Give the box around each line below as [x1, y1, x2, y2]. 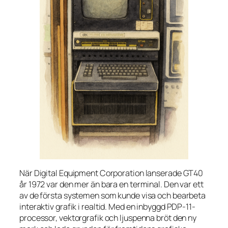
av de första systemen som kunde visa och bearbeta [19, 189, 206, 201]
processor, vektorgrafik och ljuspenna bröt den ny [19, 212, 197, 223]
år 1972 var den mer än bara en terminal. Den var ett [19, 178, 204, 190]
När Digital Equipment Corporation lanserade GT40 [19, 167, 204, 179]
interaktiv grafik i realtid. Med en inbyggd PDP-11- [19, 201, 195, 212]
